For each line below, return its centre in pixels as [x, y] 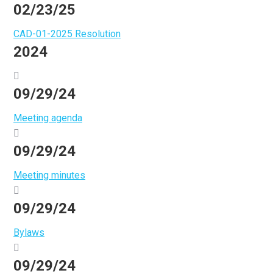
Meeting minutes [49, 175]
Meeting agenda [48, 118]
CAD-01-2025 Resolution [67, 34]
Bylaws [29, 232]
